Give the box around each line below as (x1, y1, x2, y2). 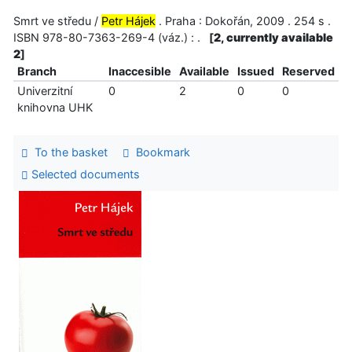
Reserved (281, 64, 335, 79)
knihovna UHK (16, 101, 93, 115)
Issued (236, 64, 274, 79)
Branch (16, 64, 57, 79)
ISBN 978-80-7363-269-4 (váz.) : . (13, 31, 207, 45)
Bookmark (129, 145, 190, 159)
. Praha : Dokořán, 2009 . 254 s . (156, 14, 331, 28)
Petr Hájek (101, 14, 156, 28)
